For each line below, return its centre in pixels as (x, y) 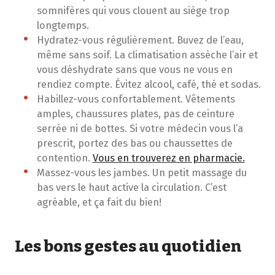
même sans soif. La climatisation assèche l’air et (147, 55)
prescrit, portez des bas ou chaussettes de (134, 143)
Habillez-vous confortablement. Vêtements (136, 99)
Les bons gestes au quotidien (128, 247)
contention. (64, 158)
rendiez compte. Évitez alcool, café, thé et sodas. (149, 84)
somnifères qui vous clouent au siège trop (133, 11)
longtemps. (63, 25)
